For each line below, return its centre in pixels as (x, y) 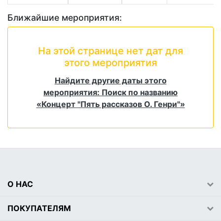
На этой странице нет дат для (110, 51)
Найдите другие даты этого (110, 81)
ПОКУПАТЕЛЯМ (39, 208)
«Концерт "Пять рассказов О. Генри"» (110, 104)
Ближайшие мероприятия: (65, 18)
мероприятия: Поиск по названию (110, 92)
